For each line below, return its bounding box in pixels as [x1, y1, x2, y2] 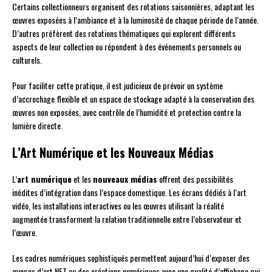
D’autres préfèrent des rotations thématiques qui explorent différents [12, 27, 236, 40]
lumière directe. [12, 119, 63, 132]
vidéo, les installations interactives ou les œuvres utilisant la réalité [12, 199, 224, 212]
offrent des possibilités [157, 172, 233, 186]
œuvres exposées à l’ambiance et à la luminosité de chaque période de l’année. [12, 13, 259, 27]
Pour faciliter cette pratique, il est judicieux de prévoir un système [12, 79, 223, 92]
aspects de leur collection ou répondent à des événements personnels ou [12, 40, 241, 53]
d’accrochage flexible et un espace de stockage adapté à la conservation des [12, 92, 254, 106]
